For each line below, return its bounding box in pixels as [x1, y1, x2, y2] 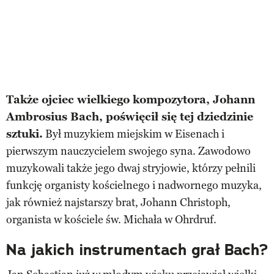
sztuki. [6, 127, 43, 141]
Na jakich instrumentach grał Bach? [6, 239, 268, 260]
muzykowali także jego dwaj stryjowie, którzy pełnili [6, 161, 256, 175]
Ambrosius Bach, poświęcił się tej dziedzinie [6, 109, 253, 124]
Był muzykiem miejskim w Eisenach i [43, 127, 224, 141]
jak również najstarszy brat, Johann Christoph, [6, 195, 231, 209]
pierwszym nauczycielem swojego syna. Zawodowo [6, 144, 251, 158]
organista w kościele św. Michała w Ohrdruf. [6, 212, 217, 226]
